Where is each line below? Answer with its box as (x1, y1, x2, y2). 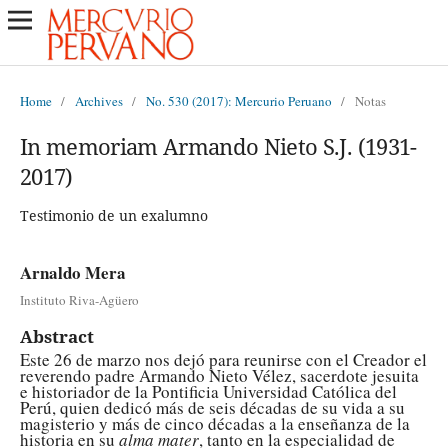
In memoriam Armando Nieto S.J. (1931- (19, 130, 417, 161)
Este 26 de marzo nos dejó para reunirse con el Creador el (19, 347, 427, 371)
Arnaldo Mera (19, 259, 126, 285)
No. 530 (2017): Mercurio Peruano (145, 91, 332, 110)
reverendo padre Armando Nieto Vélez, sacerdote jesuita (19, 363, 419, 387)
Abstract (19, 324, 94, 348)
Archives (74, 91, 123, 110)
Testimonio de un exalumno (19, 205, 208, 225)
